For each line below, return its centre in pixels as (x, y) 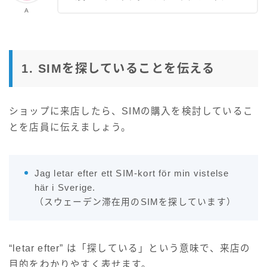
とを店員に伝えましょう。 (70, 127)
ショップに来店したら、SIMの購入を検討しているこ (131, 111)
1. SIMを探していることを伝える (118, 68)
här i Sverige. (65, 187)
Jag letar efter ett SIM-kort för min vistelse (132, 173)
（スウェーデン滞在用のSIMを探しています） (135, 202)
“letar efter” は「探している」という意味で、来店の (130, 248)
